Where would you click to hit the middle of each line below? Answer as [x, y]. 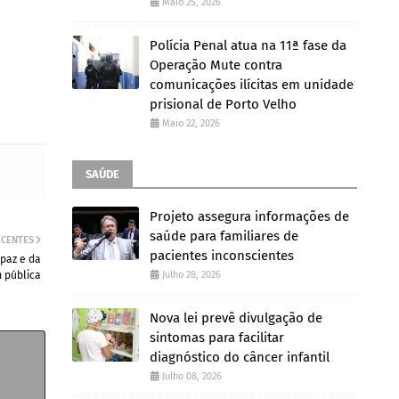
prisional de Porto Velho [223, 104]
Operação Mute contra [216, 65]
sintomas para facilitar [217, 338]
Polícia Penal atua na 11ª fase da [248, 45]
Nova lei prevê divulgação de [236, 318]
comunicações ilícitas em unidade [252, 85]
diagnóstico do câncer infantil [240, 357]
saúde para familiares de [224, 236]
